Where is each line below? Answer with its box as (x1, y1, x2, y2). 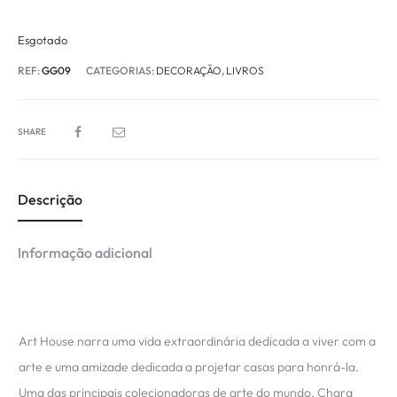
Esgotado (18, 33, 67, 48)
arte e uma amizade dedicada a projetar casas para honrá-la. (19, 359, 359, 376)
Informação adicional (18, 244, 152, 262)
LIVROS (226, 64, 264, 78)
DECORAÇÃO (156, 64, 222, 78)
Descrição (18, 191, 82, 209)
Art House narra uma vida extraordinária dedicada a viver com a (19, 333, 376, 350)
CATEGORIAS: (86, 64, 156, 78)
